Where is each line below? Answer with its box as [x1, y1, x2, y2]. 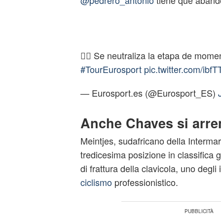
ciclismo [80, 176, 112, 188]
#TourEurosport [80, 63, 142, 75]
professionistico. [111, 176, 178, 188]
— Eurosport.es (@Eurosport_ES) [80, 86, 218, 99]
